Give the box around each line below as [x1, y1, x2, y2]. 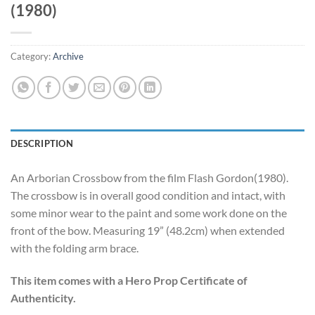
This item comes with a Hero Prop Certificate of [11, 274, 247, 288]
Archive [53, 51, 84, 63]
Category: [11, 51, 53, 63]
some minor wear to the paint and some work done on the [11, 206, 287, 220]
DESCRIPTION [11, 138, 73, 150]
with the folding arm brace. [11, 241, 139, 255]
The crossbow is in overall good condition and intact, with [11, 188, 285, 202]
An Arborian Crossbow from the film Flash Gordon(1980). [11, 171, 288, 185]
